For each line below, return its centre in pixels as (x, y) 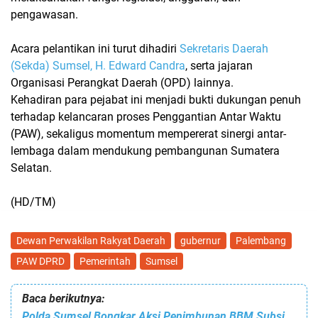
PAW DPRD (40, 262)
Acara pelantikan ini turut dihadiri (95, 49)
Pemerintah (105, 262)
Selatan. (31, 168)
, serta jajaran (219, 66)
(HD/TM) (33, 202)
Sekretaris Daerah (224, 49)
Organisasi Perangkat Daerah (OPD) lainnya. (124, 83)
